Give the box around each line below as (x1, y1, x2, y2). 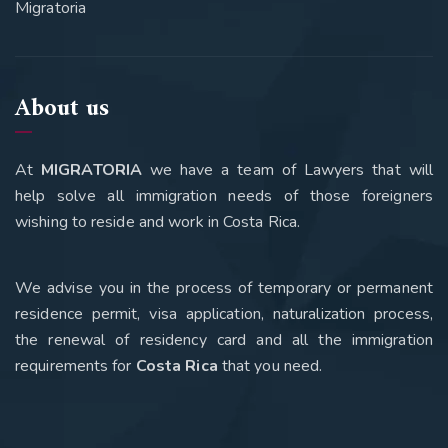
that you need (217, 355, 320, 377)
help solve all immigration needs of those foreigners (15, 185, 433, 207)
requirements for (15, 355, 136, 377)
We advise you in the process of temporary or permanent (15, 277, 433, 299)
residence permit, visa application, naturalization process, (15, 303, 433, 325)
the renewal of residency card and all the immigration (15, 329, 433, 351)
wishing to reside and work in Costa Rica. (15, 211, 301, 233)
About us (15, 88, 109, 130)
